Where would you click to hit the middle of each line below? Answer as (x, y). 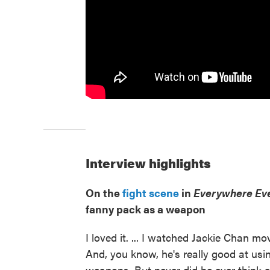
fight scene (151, 193)
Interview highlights (148, 163)
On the (104, 193)
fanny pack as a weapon (146, 209)
